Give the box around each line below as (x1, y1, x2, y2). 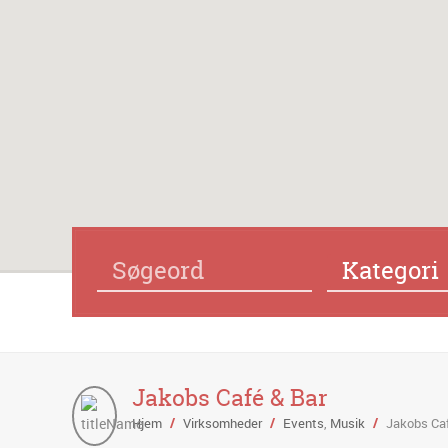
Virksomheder (183, 413, 262, 432)
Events (283, 413, 324, 432)
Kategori (342, 253, 439, 287)
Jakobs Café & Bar (132, 381, 328, 413)
